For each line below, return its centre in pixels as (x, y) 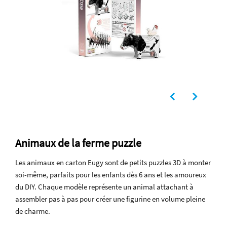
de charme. (33, 211)
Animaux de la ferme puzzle (78, 143)
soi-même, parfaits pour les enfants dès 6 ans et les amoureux (111, 175)
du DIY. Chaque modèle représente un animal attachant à (104, 187)
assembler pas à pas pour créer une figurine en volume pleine (110, 199)
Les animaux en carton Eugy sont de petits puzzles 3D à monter (113, 163)
